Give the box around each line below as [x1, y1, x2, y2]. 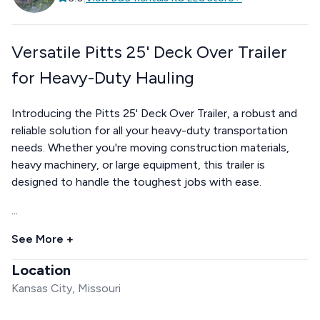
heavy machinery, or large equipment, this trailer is [11, 157, 265, 171]
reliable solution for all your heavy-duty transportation [11, 123, 288, 137]
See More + [11, 231, 74, 246]
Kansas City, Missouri [11, 281, 121, 295]
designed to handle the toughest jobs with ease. [11, 174, 261, 189]
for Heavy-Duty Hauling [11, 66, 194, 88]
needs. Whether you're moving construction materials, [11, 140, 289, 154]
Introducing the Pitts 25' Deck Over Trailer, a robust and [11, 106, 297, 120]
